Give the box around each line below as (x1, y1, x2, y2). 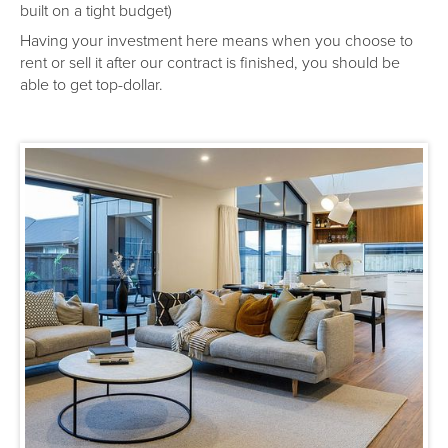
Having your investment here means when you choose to (20, 29, 413, 51)
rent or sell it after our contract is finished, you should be (20, 51, 400, 73)
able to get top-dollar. (20, 73, 163, 95)
